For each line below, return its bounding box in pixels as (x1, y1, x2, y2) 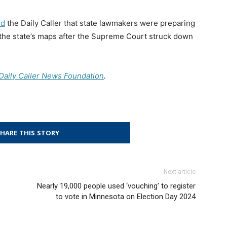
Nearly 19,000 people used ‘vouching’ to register (37, 181, 196, 191)
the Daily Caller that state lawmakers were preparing (5, 18, 195, 28)
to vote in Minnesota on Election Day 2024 (56, 192, 196, 201)
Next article (164, 168, 196, 175)
